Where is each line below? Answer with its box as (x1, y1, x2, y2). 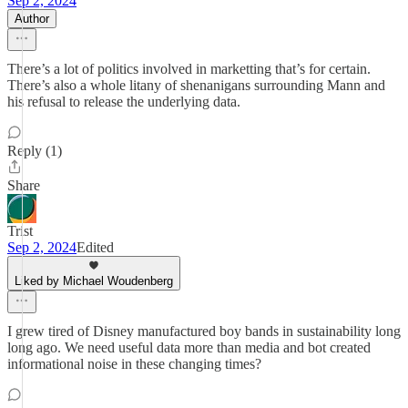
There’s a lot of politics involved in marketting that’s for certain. (7, 61, 371, 76)
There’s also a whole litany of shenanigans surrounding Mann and (7, 77, 385, 93)
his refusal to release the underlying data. (7, 94, 240, 109)
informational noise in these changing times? (7, 356, 261, 372)
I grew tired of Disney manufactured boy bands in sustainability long (7, 323, 401, 339)
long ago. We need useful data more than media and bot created (7, 340, 371, 355)
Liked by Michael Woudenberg (15, 274, 173, 288)
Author (15, 12, 49, 25)
